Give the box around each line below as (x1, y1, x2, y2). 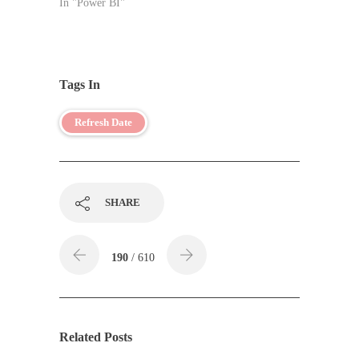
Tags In (59, 78, 100, 91)
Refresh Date (75, 116, 132, 128)
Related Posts (59, 330, 132, 344)
